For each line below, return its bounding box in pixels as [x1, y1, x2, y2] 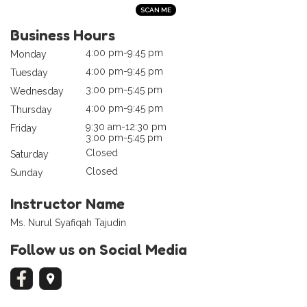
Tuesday [10, 66, 48, 78]
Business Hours [10, 25, 115, 44]
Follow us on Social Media [10, 240, 187, 258]
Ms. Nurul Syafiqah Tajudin [10, 217, 126, 228]
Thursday [10, 103, 52, 115]
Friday [10, 122, 37, 134]
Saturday [10, 148, 49, 160]
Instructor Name [10, 194, 125, 212]
